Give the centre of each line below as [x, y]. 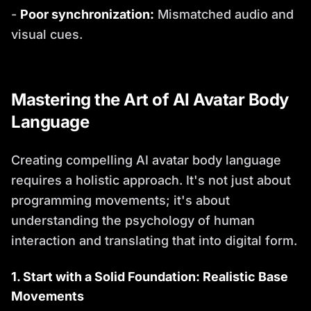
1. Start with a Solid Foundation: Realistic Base [150, 276]
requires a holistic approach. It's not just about [151, 180]
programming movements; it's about [120, 200]
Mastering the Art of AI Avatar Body [150, 99]
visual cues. [47, 34]
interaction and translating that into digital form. [154, 240]
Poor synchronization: [87, 14]
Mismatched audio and [224, 14]
